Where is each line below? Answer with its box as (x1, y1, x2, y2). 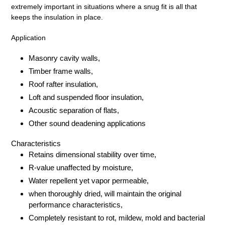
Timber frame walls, (29, 67, 93, 76)
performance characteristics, (29, 200, 123, 209)
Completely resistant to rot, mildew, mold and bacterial (29, 213, 205, 222)
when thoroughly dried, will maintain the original (29, 189, 181, 198)
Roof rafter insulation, (29, 80, 98, 89)
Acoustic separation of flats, (29, 106, 119, 115)
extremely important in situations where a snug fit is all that (11, 3, 197, 11)
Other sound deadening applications (29, 119, 146, 128)
